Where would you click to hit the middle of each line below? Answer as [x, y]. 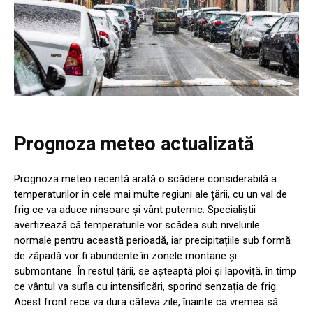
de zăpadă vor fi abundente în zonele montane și [125, 256]
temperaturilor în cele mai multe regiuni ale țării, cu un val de [151, 195]
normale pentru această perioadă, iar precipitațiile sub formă [152, 241]
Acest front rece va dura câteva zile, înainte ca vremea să [146, 302]
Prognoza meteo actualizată [134, 144]
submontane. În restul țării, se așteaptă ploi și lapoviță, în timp [155, 271]
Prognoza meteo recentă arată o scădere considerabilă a [145, 179]
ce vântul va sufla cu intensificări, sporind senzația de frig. [146, 287]
